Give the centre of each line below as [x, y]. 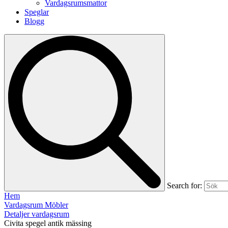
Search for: [184, 186]
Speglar [37, 12]
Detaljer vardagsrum [37, 214]
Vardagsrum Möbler [36, 205]
